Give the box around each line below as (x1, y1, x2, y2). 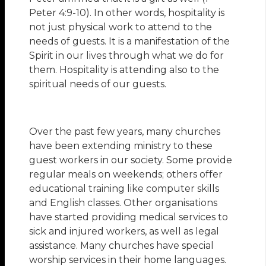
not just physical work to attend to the (29, 21, 213, 33)
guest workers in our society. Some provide (29, 154, 233, 166)
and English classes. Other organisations (29, 197, 218, 209)
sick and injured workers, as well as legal (29, 226, 220, 237)
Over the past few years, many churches (29, 126, 221, 138)
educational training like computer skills (29, 183, 220, 195)
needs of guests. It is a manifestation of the (29, 36, 230, 47)
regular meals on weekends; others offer (29, 169, 223, 180)
